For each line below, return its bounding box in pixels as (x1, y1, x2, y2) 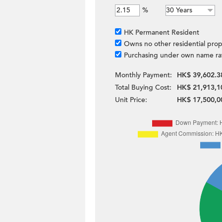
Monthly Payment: (115, 70, 172, 80)
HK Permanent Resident (124, 28, 199, 37)
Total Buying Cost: (115, 83, 171, 92)
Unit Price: (115, 95, 147, 105)
